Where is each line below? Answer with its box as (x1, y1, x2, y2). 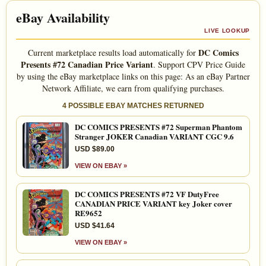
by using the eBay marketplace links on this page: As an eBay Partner (16, 70, 250, 82)
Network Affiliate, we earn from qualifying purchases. (42, 82, 224, 94)
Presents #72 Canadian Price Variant (21, 58, 153, 71)
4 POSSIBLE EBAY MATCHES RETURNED (62, 101, 204, 110)
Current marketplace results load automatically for (27, 46, 198, 58)
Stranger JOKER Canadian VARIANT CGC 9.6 (75, 130, 234, 142)
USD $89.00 (75, 144, 115, 153)
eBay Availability (16, 7, 110, 27)
